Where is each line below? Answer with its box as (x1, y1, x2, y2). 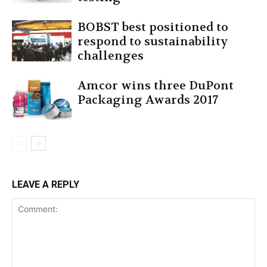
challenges (77, 48, 144, 64)
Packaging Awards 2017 (77, 92, 218, 108)
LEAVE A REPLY (12, 179, 79, 191)
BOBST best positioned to (77, 20, 228, 35)
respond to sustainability (77, 34, 228, 49)
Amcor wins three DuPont (77, 78, 234, 94)
